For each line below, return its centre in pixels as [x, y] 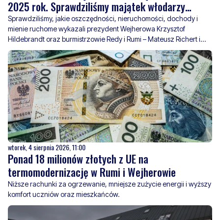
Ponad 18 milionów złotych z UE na [78, 159]
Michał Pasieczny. [35, 50]
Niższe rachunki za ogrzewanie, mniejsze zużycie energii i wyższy [110, 184]
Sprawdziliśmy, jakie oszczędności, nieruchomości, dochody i [103, 19]
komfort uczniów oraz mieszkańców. [64, 194]
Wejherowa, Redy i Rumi [57, 20]
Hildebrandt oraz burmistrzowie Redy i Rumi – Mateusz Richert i [104, 39]
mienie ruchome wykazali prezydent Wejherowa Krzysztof [96, 29]
